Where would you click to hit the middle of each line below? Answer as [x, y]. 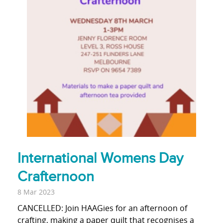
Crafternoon [56, 177]
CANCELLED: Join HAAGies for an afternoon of [102, 208]
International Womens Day [100, 159]
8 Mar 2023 [36, 192]
